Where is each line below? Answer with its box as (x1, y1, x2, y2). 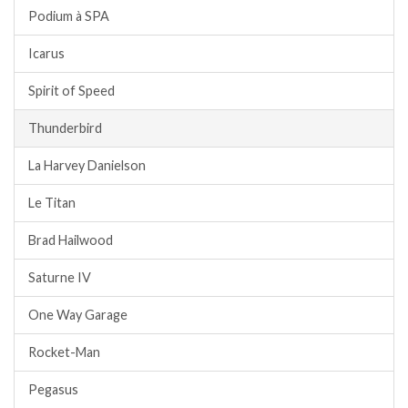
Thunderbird (28, 120, 102, 137)
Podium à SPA (28, 8, 109, 25)
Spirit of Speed (28, 83, 115, 99)
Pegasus (28, 382, 78, 398)
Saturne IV (28, 270, 91, 286)
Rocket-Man (28, 344, 100, 361)
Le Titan (28, 195, 76, 211)
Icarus (28, 46, 65, 62)
